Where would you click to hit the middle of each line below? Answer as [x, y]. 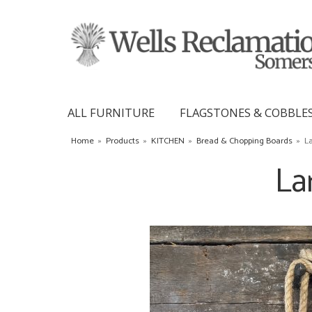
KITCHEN [168, 141]
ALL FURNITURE [111, 112]
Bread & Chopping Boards [244, 141]
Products [123, 141]
